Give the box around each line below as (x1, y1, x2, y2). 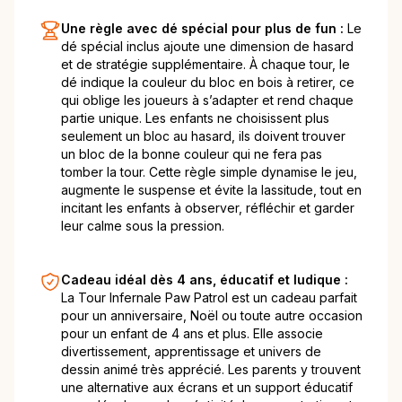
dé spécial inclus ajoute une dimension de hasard (61, 39, 354, 55)
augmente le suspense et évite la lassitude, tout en (61, 182, 362, 198)
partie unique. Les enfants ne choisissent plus (61, 110, 329, 127)
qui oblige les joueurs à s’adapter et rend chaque (61, 92, 354, 109)
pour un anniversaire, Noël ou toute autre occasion (61, 308, 363, 324)
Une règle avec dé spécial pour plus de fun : (61, 21, 347, 37)
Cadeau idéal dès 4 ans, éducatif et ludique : (61, 272, 348, 288)
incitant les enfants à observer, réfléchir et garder (61, 200, 354, 216)
